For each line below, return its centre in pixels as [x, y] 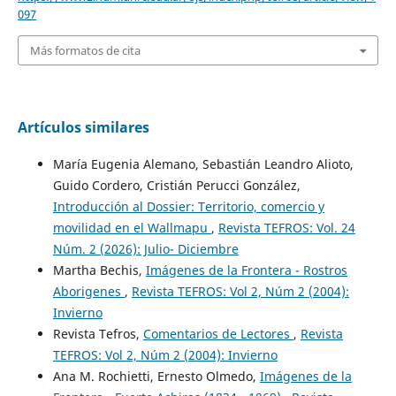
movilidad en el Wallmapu [132, 228]
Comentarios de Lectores [218, 334]
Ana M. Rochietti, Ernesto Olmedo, [156, 377]
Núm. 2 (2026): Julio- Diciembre [145, 249]
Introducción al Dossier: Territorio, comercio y [188, 207]
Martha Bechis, [99, 270]
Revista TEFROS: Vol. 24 [286, 228]
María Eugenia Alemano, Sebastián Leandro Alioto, [203, 164]
